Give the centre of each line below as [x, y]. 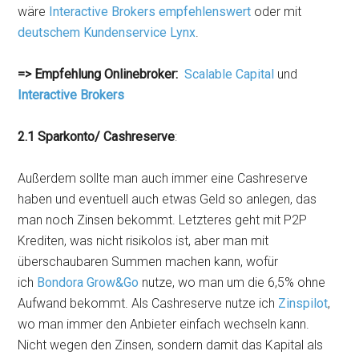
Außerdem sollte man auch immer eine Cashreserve [163, 178]
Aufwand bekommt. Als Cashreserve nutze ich [148, 303]
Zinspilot [303, 303]
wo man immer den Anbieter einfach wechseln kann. [164, 324]
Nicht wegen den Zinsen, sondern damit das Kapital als [171, 345]
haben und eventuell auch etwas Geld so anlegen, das [167, 199]
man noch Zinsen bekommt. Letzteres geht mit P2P [163, 220]
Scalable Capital [231, 74]
